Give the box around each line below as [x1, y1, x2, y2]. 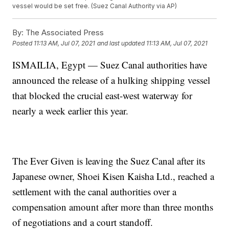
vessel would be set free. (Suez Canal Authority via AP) [12, 2, 177, 10]
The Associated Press [24, 28, 104, 38]
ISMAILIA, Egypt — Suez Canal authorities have [12, 58, 208, 72]
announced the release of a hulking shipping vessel [12, 74, 211, 87]
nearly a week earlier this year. [12, 104, 129, 118]
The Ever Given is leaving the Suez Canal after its [12, 154, 205, 168]
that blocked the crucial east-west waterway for [12, 89, 193, 102]
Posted [12, 39, 34, 48]
